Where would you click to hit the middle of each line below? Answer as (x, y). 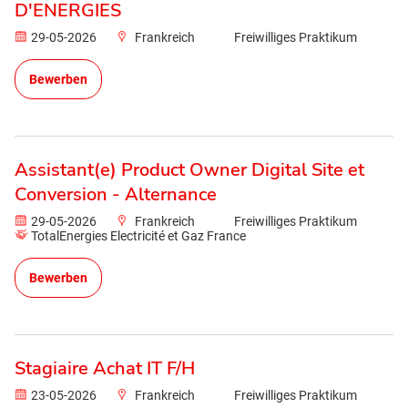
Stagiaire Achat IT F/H (105, 368)
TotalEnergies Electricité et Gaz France (139, 236)
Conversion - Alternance (116, 194)
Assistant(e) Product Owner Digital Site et (189, 170)
